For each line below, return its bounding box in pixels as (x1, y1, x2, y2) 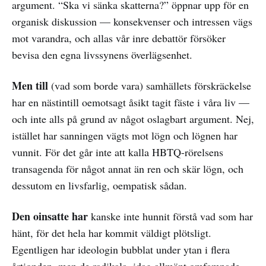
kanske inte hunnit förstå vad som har (88, 208, 253, 223)
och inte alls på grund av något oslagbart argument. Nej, (12, 111, 254, 126)
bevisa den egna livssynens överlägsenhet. (12, 47, 192, 62)
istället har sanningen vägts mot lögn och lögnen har (12, 128, 237, 142)
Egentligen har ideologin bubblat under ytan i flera (12, 242, 230, 256)
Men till (12, 77, 48, 93)
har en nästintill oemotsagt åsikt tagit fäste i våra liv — (12, 94, 249, 109)
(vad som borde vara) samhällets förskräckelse (48, 78, 251, 93)
